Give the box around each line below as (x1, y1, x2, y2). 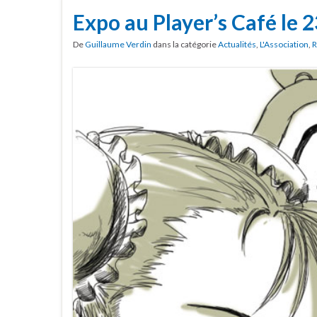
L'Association (260, 38, 309, 50)
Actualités (218, 38, 256, 50)
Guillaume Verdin (85, 38, 151, 50)
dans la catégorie (151, 38, 218, 50)
